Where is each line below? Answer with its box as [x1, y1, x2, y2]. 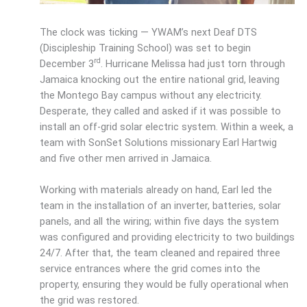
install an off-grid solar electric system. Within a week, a [39, 120, 293, 133]
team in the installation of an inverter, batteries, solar [39, 199, 281, 212]
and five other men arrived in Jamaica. [39, 151, 212, 164]
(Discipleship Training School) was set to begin [39, 41, 251, 54]
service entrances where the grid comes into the [39, 262, 260, 275]
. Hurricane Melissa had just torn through [100, 57, 285, 70]
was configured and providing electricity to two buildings [39, 230, 295, 243]
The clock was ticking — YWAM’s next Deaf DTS [39, 25, 257, 38]
